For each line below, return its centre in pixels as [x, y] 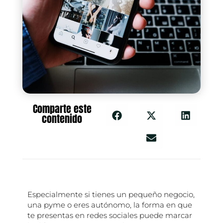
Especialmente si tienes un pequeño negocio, [111, 195]
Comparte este [62, 109]
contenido [62, 119]
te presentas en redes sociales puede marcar [110, 216]
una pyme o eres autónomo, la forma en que [110, 205]
